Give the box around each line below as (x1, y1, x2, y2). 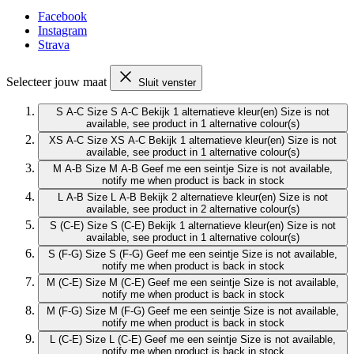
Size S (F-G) (85, 248, 143, 261)
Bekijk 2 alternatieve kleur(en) (140, 191, 276, 204)
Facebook (38, 9, 87, 24)
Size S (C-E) (87, 220, 145, 232)
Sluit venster (138, 77, 196, 89)
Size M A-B (85, 163, 138, 175)
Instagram (38, 24, 87, 38)
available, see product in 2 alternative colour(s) (86, 203, 299, 216)
